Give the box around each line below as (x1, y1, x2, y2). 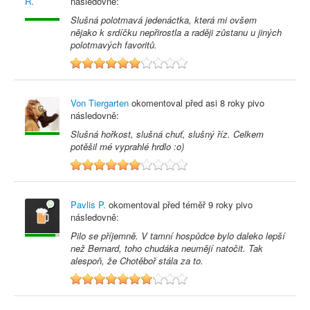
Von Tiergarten (71, 96, 129, 109)
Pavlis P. (71, 198, 106, 211)
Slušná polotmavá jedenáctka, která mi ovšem (71, 13, 257, 26)
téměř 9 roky (183, 198, 233, 211)
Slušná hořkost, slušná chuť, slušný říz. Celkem (71, 127, 264, 140)
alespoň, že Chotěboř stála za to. (71, 254, 203, 267)
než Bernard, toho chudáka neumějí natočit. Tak (71, 241, 263, 255)
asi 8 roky (206, 96, 245, 109)
